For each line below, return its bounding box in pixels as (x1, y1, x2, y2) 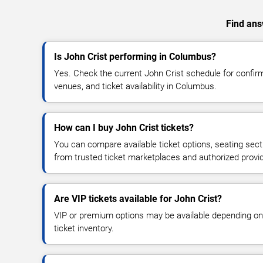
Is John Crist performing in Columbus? (54, 50, 216, 62)
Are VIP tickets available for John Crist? (54, 193, 222, 204)
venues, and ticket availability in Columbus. (54, 80, 217, 92)
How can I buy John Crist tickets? (54, 122, 194, 133)
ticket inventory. (54, 222, 114, 234)
